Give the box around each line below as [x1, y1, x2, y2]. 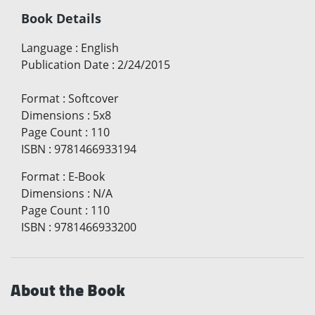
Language [21, 40, 72, 56]
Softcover [68, 91, 119, 107]
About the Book [11, 274, 125, 307]
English [81, 40, 119, 56]
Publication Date [21, 57, 109, 73]
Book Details [21, 10, 101, 27]
